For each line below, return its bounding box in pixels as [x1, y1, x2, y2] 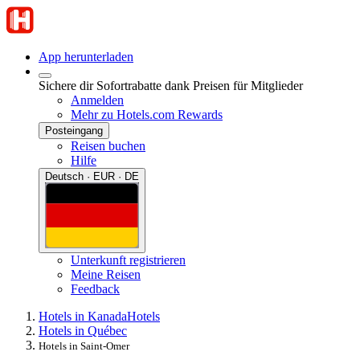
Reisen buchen [71, 139, 145, 153]
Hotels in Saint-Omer [39, 339, 129, 352]
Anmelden [71, 93, 124, 107]
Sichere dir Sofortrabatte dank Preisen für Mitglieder [39, 79, 303, 92]
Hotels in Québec [39, 323, 127, 337]
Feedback [71, 281, 120, 296]
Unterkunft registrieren [71, 252, 186, 267]
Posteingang [45, 125, 103, 137]
